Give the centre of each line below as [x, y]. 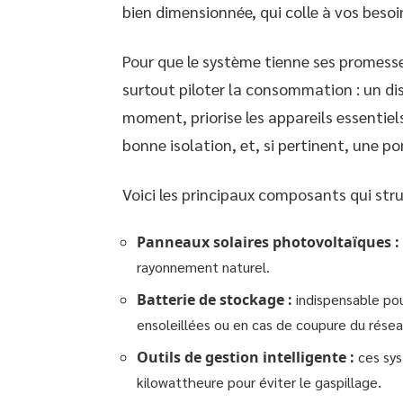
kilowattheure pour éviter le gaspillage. [259, 382]
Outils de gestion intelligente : [246, 357]
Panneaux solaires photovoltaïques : [268, 242]
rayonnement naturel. [203, 267]
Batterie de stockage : [215, 300]
